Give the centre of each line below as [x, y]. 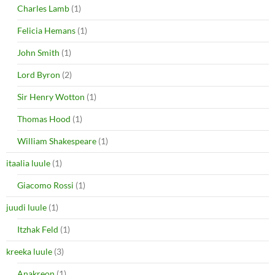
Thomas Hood [44, 118]
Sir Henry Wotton [51, 96]
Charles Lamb [43, 8]
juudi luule [26, 207]
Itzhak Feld [38, 229]
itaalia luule [28, 163]
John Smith [38, 52]
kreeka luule [29, 251]
